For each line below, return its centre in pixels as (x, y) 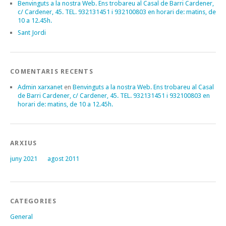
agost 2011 (63, 158)
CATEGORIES (33, 201)
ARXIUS (24, 143)
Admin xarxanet (40, 87)
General (21, 216)
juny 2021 (24, 158)
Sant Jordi (32, 32)
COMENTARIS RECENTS (52, 71)
